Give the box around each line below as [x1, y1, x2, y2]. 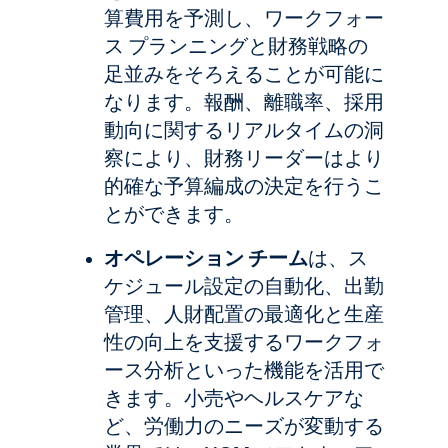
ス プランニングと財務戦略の [104, 32, 368, 60]
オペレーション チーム [104, 244, 308, 272]
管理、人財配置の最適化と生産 [104, 300, 384, 328]
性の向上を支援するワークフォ [104, 328, 384, 356]
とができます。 [104, 200, 244, 228]
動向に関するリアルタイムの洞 [104, 116, 384, 144]
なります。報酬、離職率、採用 [104, 88, 384, 116]
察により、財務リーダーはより [104, 144, 384, 172]
